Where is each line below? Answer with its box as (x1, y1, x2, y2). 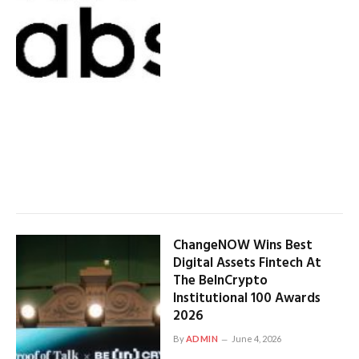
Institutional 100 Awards (172, 288, 321, 310)
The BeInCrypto (172, 270, 268, 292)
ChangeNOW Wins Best (172, 235, 313, 257)
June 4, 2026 (232, 333, 282, 345)
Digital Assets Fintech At (172, 252, 321, 275)
